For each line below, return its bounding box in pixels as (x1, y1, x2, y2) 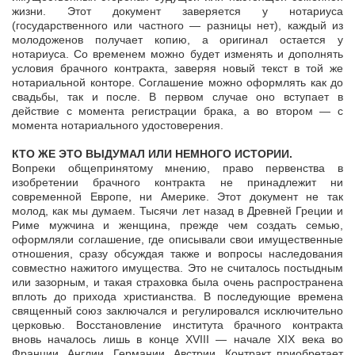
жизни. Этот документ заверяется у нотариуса (12, 5, 343, 18)
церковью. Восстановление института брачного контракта (12, 319, 343, 332)
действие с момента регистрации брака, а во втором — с (12, 105, 343, 118)
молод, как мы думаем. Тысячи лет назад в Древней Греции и (12, 204, 343, 218)
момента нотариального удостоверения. (12, 119, 223, 132)
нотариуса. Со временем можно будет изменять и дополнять (12, 48, 343, 61)
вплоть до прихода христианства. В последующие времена (12, 290, 343, 303)
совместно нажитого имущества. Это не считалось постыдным (12, 261, 343, 275)
